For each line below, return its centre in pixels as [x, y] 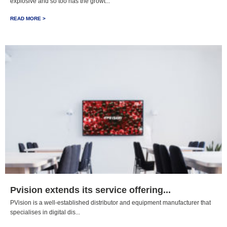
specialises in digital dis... [45, 212]
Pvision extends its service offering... [90, 190]
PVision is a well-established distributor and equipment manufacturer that [110, 203]
